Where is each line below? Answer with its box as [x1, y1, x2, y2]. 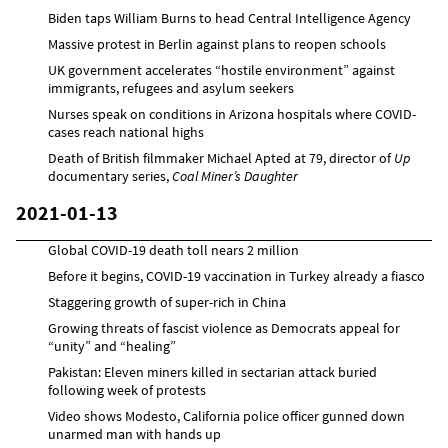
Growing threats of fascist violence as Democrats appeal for [48, 318, 400, 337]
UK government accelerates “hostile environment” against [48, 60, 395, 79]
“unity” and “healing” [48, 336, 176, 355]
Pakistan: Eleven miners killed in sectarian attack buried [48, 362, 377, 381]
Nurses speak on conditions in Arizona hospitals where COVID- [48, 104, 416, 123]
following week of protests [48, 380, 206, 399]
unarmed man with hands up [48, 424, 221, 443]
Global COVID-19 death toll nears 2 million [48, 240, 299, 259]
